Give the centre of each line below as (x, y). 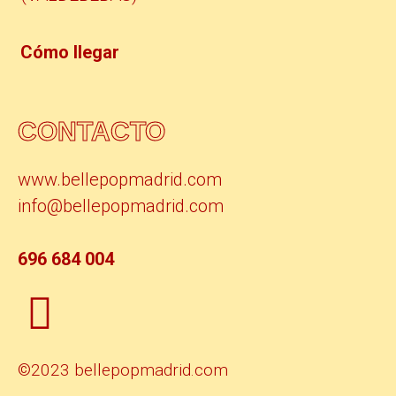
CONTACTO (91, 131)
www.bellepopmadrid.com (120, 179)
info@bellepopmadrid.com (121, 206)
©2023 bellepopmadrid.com (123, 369)
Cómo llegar (70, 52)
